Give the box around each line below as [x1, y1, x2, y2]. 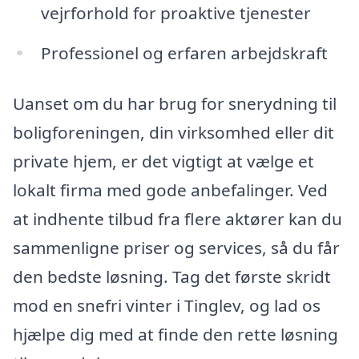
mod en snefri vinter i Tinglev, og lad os [13, 294, 321, 317]
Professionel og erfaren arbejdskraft [40, 41, 328, 64]
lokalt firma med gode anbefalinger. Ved [13, 179, 328, 202]
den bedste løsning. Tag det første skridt [13, 265, 331, 288]
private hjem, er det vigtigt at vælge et [13, 150, 314, 173]
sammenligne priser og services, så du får [13, 236, 340, 260]
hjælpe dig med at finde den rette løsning [13, 323, 338, 346]
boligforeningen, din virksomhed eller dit [13, 121, 334, 144]
